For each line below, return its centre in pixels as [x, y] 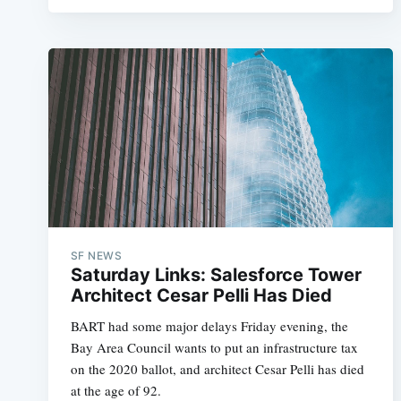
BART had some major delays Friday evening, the [209, 325]
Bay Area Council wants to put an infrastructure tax [214, 347]
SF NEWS [96, 255]
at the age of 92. [115, 390]
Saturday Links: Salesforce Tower [216, 274]
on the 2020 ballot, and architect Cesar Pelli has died [217, 368]
